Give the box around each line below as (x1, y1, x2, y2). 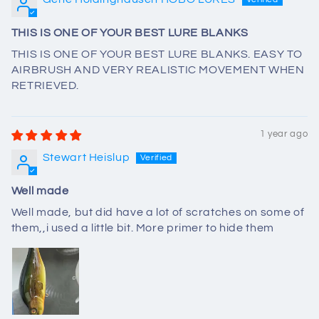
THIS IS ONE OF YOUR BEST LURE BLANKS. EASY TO (11, 48, 303, 60)
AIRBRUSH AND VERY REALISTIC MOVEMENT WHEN (11, 63, 305, 75)
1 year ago (259, 129, 308, 139)
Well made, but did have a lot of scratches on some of (11, 206, 305, 218)
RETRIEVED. (11, 79, 80, 91)
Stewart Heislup (42, 151, 130, 163)
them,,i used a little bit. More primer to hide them (11, 221, 274, 234)
